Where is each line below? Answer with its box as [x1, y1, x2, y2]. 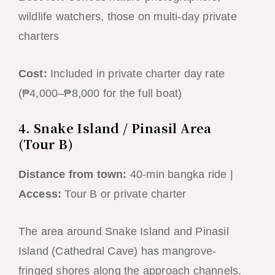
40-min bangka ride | [126, 168, 233, 181]
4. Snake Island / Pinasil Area [18, 119, 212, 137]
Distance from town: [18, 168, 127, 181]
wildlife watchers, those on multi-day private [18, 10, 237, 23]
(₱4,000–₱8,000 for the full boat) [18, 87, 182, 99]
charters [18, 29, 60, 42]
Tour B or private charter [61, 188, 187, 201]
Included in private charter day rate [47, 67, 225, 80]
